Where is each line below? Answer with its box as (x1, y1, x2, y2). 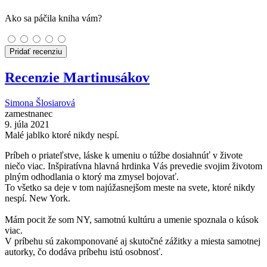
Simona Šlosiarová (5, 97, 75, 108)
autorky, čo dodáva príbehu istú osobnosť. (5, 246, 163, 257)
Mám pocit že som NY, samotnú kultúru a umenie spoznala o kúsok (5, 214, 259, 225)
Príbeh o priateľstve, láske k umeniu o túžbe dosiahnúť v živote (5, 150, 243, 160)
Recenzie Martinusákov (5, 69, 150, 85)
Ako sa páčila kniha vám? (5, 13, 102, 23)
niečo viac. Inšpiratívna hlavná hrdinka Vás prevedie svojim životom (5, 160, 262, 171)
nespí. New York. (5, 193, 70, 203)
